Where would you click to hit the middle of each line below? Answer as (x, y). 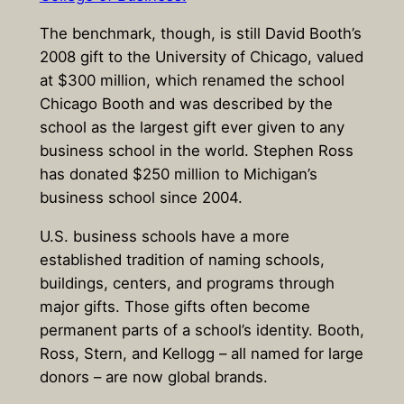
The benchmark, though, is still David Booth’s (200, 34)
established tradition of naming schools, (182, 260)
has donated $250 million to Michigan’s (178, 174)
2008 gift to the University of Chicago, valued (201, 57)
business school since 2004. (141, 198)
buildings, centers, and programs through (187, 284)
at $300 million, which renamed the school (192, 81)
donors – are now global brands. (153, 377)
